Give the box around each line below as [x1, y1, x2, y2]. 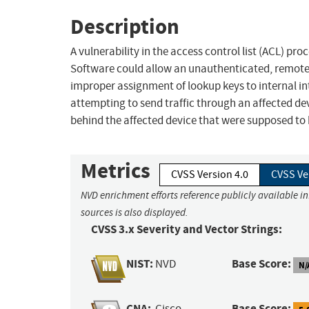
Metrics [81, 157, 150, 186]
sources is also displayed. [81, 206, 188, 219]
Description [70, 12, 179, 41]
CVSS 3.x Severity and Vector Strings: [91, 221, 282, 238]
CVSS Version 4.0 [171, 168, 248, 182]
